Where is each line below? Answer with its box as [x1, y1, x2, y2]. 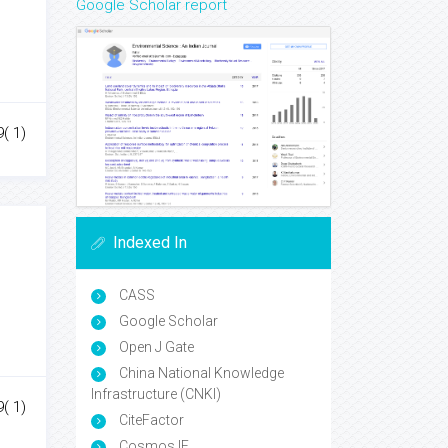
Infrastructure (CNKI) [91, 386, 221, 403]
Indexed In [113, 233, 187, 253]
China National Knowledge [116, 365, 284, 382]
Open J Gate [116, 339, 194, 356]
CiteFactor [116, 412, 184, 429]
